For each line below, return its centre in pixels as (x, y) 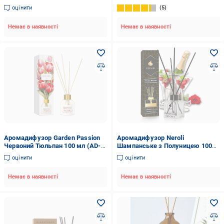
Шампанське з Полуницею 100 (164, 146)
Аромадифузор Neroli (150, 138)
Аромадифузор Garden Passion (52, 138)
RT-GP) (15, 154)
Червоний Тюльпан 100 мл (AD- (52, 146)
